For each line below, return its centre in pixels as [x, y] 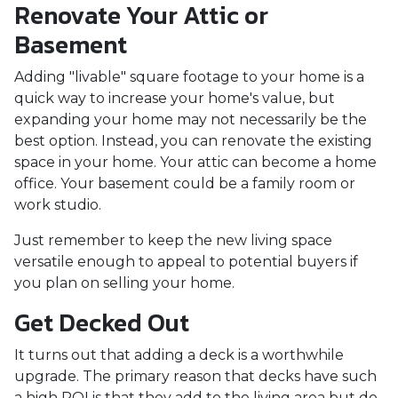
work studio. [60, 205]
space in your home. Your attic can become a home [195, 162]
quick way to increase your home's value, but [175, 98]
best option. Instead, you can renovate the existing [193, 141]
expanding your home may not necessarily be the [191, 119]
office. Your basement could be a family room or [185, 183]
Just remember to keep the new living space [173, 240]
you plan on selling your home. [126, 283]
